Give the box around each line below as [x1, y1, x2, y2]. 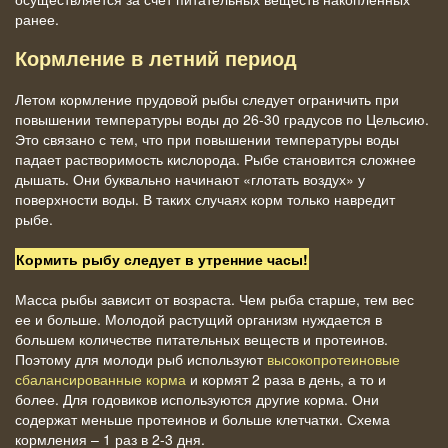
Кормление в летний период [15, 47, 297, 70]
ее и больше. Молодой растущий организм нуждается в [15, 308, 382, 329]
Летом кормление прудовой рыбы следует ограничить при [15, 88, 399, 109]
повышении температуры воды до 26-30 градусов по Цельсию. [15, 108, 429, 129]
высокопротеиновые [267, 348, 400, 369]
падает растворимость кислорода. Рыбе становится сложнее [15, 148, 416, 169]
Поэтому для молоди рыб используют [15, 348, 267, 369]
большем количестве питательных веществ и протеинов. [15, 328, 388, 349]
